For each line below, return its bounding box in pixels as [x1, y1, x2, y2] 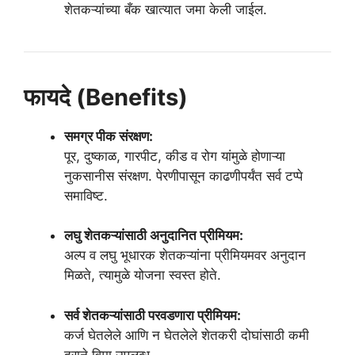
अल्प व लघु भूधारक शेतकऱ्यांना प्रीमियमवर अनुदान [64, 247, 306, 264]
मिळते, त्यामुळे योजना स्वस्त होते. [64, 267, 221, 284]
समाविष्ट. [64, 187, 108, 204]
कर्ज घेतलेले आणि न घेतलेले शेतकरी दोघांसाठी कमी [64, 326, 309, 343]
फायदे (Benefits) [24, 82, 188, 111]
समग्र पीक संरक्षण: [64, 128, 153, 144]
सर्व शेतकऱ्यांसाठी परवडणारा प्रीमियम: [64, 307, 241, 323]
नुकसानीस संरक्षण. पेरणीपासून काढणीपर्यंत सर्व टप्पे [64, 167, 303, 184]
